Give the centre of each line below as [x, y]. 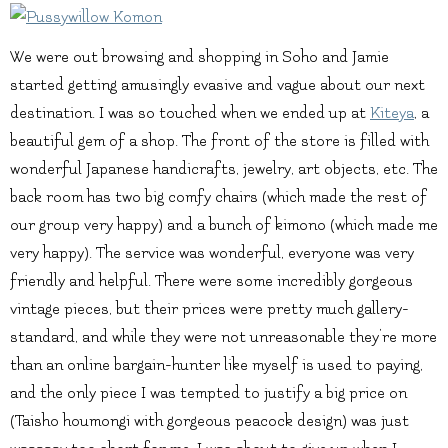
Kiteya [392, 112]
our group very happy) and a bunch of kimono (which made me [224, 224]
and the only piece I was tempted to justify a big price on [208, 392]
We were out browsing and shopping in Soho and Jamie [199, 56]
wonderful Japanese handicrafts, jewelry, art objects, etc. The [224, 168]
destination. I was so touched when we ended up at [190, 112]
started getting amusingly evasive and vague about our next [217, 84]
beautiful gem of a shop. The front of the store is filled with [219, 140]
